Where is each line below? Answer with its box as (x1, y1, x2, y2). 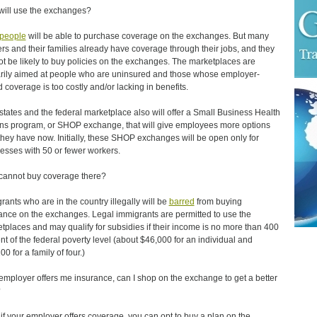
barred (168, 197, 195, 207)
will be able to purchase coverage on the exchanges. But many (25, 31, 269, 41)
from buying (194, 197, 242, 207)
